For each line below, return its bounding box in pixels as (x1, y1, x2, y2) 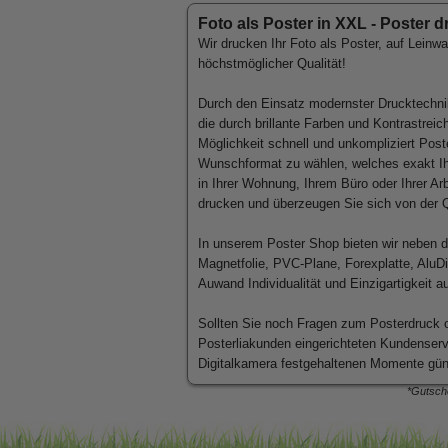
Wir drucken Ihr (198, 36, 290, 51)
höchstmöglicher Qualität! (198, 56, 346, 71)
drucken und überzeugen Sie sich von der (198, 196, 442, 211)
